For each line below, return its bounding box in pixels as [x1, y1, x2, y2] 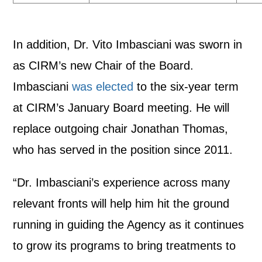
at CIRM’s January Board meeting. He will [13, 101, 230, 115]
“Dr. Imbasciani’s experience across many [13, 176, 230, 189]
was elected [72, 80, 134, 94]
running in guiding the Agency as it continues [13, 218, 244, 232]
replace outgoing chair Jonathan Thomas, [13, 122, 229, 136]
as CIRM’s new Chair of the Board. [13, 59, 194, 73]
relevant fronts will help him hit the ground [13, 197, 230, 211]
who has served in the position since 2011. [13, 143, 237, 157]
